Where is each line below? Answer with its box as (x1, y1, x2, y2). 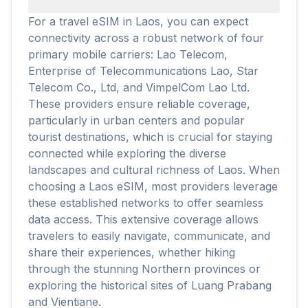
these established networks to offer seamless (28, 196, 263, 210)
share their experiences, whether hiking (28, 245, 235, 259)
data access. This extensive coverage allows (28, 212, 258, 226)
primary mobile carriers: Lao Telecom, (28, 47, 228, 61)
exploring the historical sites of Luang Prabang (28, 278, 272, 292)
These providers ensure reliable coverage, (28, 97, 250, 111)
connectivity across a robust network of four (28, 31, 264, 45)
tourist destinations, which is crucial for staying (28, 130, 272, 144)
